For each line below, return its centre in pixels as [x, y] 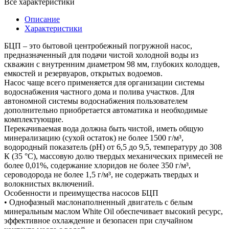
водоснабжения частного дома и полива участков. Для [99, 91]
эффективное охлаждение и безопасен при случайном [98, 220]
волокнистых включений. [49, 184]
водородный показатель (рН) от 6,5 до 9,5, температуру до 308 [113, 147]
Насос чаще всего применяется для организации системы [104, 82]
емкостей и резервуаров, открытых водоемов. [83, 73]
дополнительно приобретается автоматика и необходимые [106, 110]
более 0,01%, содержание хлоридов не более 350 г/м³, [97, 165]
